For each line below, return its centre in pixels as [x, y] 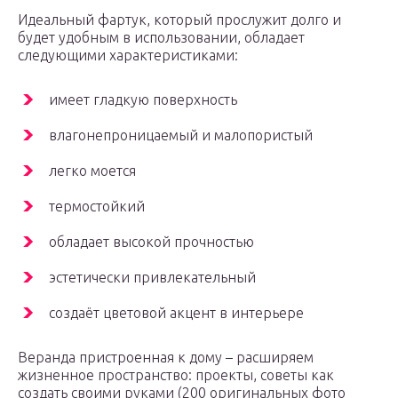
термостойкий [97, 207]
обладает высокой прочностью [151, 242]
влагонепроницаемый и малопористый [181, 135]
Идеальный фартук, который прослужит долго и [179, 20]
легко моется [92, 171]
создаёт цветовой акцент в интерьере [176, 313]
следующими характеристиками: [128, 56]
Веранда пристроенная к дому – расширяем [166, 358]
